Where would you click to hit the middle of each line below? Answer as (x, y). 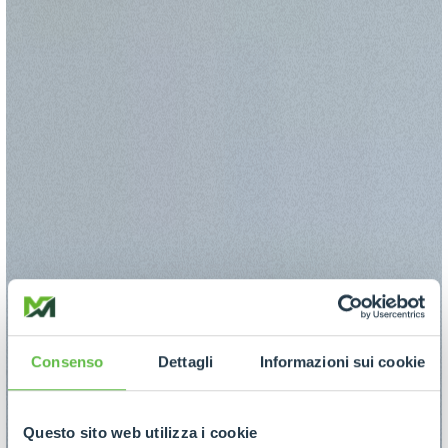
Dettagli (185, 362)
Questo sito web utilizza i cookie (140, 433)
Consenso (67, 362)
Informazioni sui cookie (342, 362)
